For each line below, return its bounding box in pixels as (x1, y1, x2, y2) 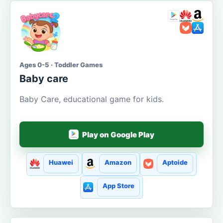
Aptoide (162, 158, 188, 167)
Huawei (49, 158, 74, 167)
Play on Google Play (82, 129, 155, 139)
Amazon (104, 158, 131, 167)
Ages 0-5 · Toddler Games (19, 61, 103, 69)
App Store (102, 181, 134, 190)
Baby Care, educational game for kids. (19, 94, 164, 105)
